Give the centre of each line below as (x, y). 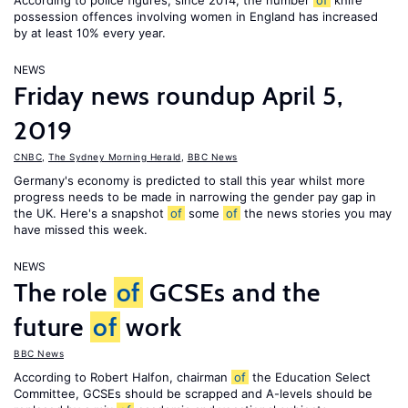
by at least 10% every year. (90, 33)
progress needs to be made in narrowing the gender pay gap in (195, 197)
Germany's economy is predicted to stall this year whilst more (189, 180)
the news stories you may (316, 213)
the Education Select (310, 377)
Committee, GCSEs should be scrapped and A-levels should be (193, 393)
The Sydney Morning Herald (115, 157)
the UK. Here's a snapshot (91, 213)
